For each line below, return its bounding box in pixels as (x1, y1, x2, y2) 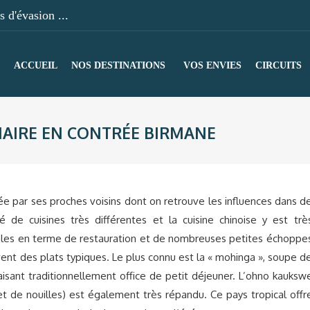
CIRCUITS (255, 60, 302, 71)
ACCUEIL (14, 60, 57, 71)
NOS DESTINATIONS (71, 60, 165, 71)
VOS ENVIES (183, 60, 241, 71)
